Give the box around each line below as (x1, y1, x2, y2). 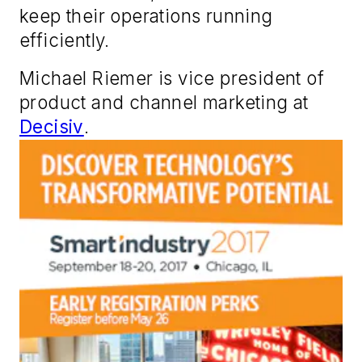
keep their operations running (19, 4, 273, 27)
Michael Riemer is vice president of (19, 67, 324, 90)
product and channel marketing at (19, 91, 309, 114)
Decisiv (19, 116, 84, 138)
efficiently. (19, 28, 110, 51)
